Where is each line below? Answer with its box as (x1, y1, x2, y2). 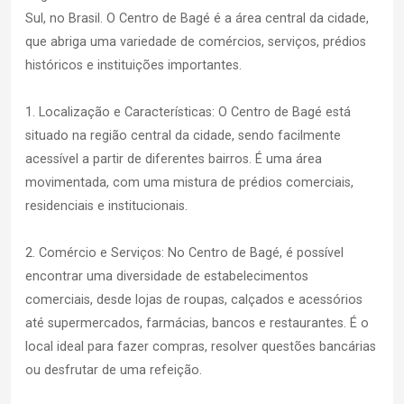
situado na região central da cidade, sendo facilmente (25, 128, 341, 144)
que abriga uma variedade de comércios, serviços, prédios (25, 34, 366, 50)
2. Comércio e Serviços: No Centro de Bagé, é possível (25, 245, 344, 262)
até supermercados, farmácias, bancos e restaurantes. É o (25, 316, 369, 332)
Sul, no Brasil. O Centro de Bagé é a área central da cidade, (25, 11, 369, 27)
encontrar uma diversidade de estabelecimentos (25, 269, 308, 285)
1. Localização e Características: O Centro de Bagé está (25, 105, 351, 121)
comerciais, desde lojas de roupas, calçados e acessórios (25, 292, 363, 308)
